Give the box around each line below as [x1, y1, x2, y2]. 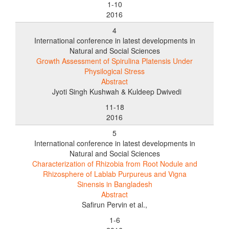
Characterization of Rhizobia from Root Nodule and [32, 158, 197, 169]
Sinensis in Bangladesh [77, 178, 152, 189]
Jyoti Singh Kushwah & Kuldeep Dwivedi [48, 86, 181, 97]
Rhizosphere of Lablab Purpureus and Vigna [42, 168, 187, 179]
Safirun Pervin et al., [82, 199, 147, 210]
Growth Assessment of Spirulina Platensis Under [36, 55, 193, 66]
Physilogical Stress [84, 65, 145, 76]
